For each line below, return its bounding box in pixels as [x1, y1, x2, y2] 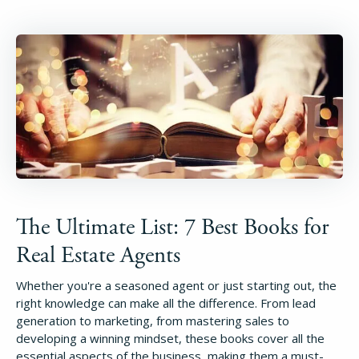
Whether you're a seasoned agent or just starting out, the [16, 277, 337, 294]
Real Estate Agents [16, 241, 180, 271]
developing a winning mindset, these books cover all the [16, 330, 325, 347]
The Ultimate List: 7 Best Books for [16, 213, 329, 243]
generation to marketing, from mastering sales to [16, 313, 289, 329]
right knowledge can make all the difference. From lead [16, 295, 316, 312]
